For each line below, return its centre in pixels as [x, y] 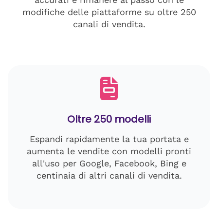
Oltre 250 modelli [109, 119]
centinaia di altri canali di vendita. [109, 175]
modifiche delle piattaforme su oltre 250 [109, 12]
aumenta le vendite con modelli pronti [109, 151]
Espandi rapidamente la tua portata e [109, 139]
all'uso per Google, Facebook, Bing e [109, 163]
